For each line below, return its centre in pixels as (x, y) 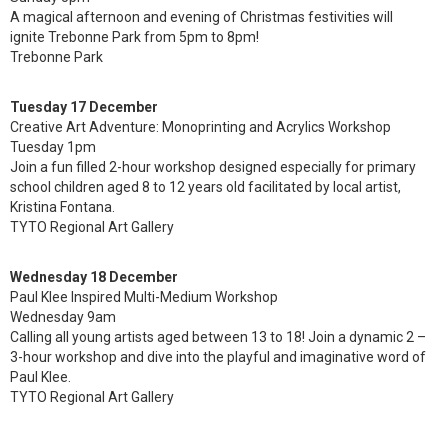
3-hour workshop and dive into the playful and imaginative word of (218, 357)
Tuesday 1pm (53, 147)
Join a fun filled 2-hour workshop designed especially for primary (213, 167)
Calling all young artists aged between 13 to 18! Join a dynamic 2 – (218, 337)
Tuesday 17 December (84, 107)
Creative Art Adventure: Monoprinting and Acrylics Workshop (200, 127)
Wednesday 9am (63, 317)
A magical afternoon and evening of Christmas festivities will (201, 17)
